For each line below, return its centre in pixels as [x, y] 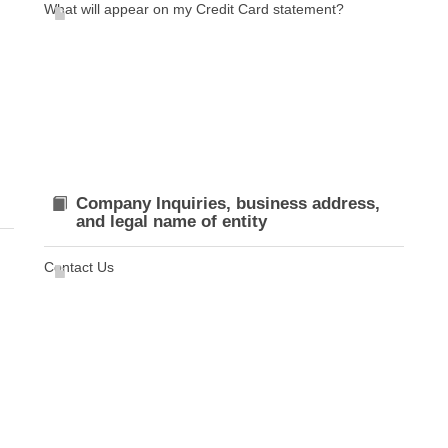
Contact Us [79, 267]
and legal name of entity [171, 221]
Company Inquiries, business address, [228, 203]
